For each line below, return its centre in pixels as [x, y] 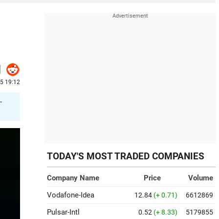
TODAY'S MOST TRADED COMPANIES [126, 156]
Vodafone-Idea [71, 195]
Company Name [73, 178]
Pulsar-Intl [63, 212]
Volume [201, 178]
